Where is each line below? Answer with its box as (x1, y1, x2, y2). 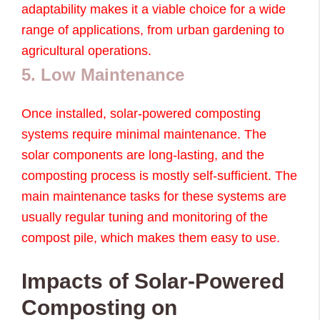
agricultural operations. (21, 43, 151, 58)
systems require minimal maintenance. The (21, 126, 266, 141)
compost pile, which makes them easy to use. (21, 230, 280, 245)
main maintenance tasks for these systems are (21, 189, 286, 204)
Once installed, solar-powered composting (21, 106, 261, 121)
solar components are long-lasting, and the (21, 147, 264, 162)
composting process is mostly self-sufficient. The (21, 168, 297, 183)
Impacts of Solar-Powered (21, 269, 284, 293)
